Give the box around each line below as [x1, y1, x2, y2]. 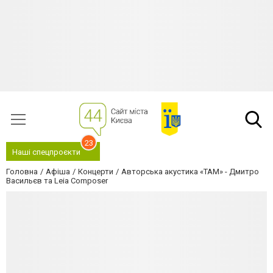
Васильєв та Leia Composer [6, 176, 108, 185]
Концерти [78, 167, 113, 176]
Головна [6, 167, 38, 176]
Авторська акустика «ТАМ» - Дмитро [121, 167, 259, 176]
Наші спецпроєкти [12, 147, 80, 157]
